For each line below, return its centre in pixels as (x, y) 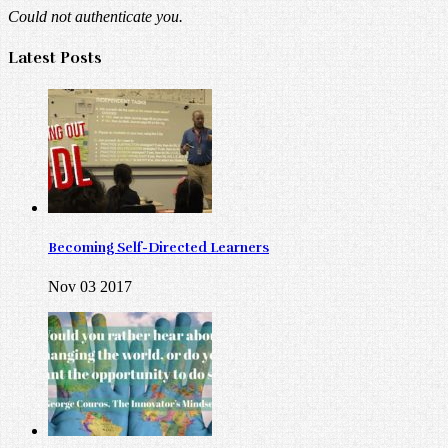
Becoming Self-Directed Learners (158, 248)
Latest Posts (55, 57)
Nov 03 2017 (90, 287)
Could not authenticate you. (95, 17)
